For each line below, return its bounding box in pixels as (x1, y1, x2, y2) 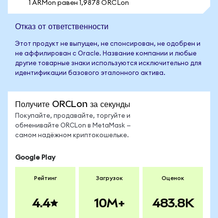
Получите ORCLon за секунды (15, 99, 130, 109)
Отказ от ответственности (15, 21, 109, 31)
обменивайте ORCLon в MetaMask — (15, 123, 131, 129)
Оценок (162, 175, 184, 181)
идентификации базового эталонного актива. (15, 70, 165, 76)
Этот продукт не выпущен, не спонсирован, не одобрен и (15, 41, 200, 47)
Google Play (15, 154, 55, 161)
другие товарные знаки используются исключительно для (15, 60, 201, 67)
